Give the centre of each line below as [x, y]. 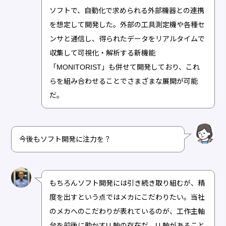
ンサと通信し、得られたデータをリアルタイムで [127, 39]
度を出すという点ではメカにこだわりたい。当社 [127, 197]
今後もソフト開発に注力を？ [65, 139]
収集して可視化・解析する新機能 [103, 53]
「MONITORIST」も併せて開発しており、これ [125, 67]
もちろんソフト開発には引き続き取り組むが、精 [127, 183]
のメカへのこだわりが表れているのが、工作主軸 [127, 212]
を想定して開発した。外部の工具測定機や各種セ [127, 25]
